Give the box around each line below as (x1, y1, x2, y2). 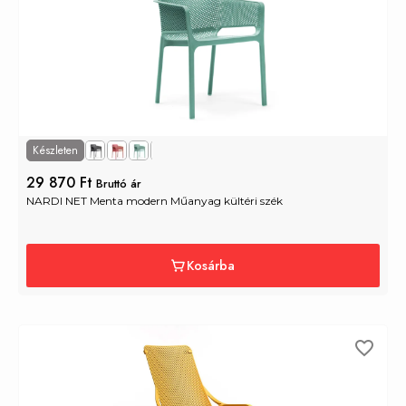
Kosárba (186, 256, 235, 275)
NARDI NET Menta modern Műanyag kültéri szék (26, 193, 283, 208)
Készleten (33, 141, 78, 159)
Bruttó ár (96, 174, 141, 192)
